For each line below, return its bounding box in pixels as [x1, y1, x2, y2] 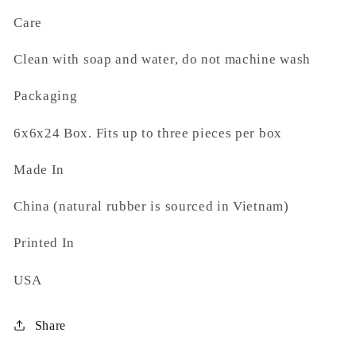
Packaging [14, 88, 78, 104]
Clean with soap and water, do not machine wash [14, 52, 311, 68]
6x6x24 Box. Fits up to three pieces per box [14, 125, 282, 141]
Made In [14, 161, 65, 177]
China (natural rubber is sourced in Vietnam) [14, 199, 289, 215]
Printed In [14, 235, 75, 251]
